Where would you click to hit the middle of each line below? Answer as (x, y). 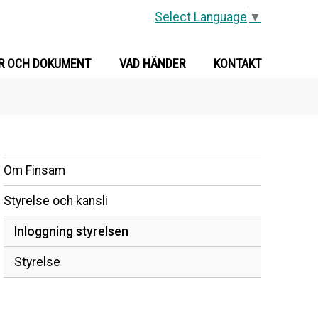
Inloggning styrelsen (72, 231)
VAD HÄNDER (152, 64)
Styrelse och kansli (56, 201)
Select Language (201, 17)
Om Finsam (35, 170)
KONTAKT (237, 64)
